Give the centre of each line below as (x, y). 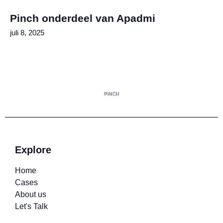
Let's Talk (31, 206)
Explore (33, 150)
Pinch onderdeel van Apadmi (83, 18)
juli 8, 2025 (27, 32)
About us (31, 194)
